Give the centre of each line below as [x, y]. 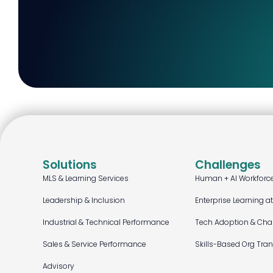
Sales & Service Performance [94, 244]
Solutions [70, 165]
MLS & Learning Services [86, 178]
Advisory [58, 266]
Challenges [228, 165]
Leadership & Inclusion [84, 200]
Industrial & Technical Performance [106, 222]
